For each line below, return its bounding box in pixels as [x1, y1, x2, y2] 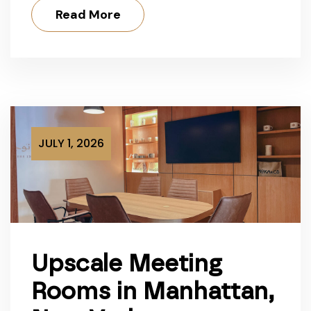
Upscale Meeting [31, 249, 222, 278]
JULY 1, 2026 [38, 135, 104, 152]
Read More [56, 6, 121, 24]
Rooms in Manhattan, [31, 277, 274, 306]
